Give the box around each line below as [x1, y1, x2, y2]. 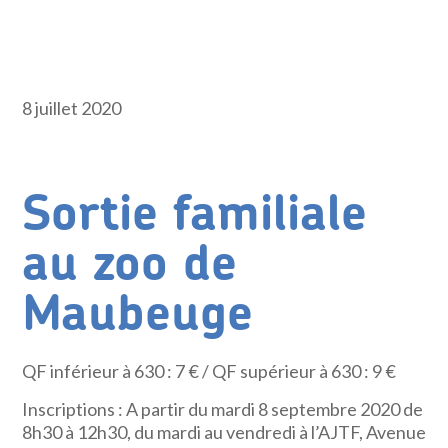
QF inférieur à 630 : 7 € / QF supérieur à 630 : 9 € [22, 360, 397, 382]
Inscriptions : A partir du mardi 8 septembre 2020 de [22, 398, 424, 420]
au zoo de [22, 240, 238, 290]
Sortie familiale [22, 190, 368, 240]
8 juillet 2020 [22, 97, 122, 119]
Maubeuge [22, 290, 254, 340]
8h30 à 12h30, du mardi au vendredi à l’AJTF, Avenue [22, 421, 427, 443]
